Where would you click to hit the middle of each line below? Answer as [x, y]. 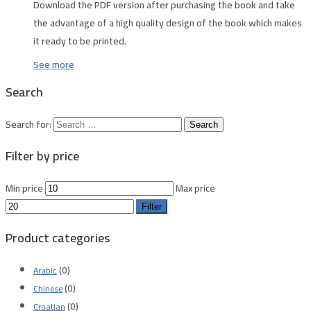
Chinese [48, 288]
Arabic [45, 270]
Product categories [58, 237]
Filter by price [42, 155]
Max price [195, 188]
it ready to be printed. [80, 41]
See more [54, 64]
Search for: [28, 124]
